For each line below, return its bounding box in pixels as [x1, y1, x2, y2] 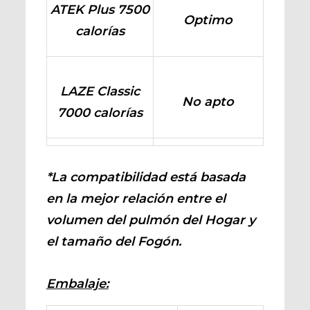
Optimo [183, 12, 233, 28]
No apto [182, 94, 235, 109]
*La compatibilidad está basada [46, 170, 246, 185]
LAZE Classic [60, 84, 140, 99]
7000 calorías [57, 105, 143, 120]
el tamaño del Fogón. [46, 234, 181, 249]
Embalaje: [46, 276, 109, 291]
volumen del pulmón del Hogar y [46, 212, 255, 228]
